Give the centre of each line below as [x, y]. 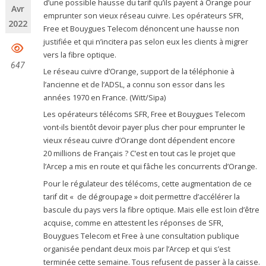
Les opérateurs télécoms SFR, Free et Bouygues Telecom [145, 115]
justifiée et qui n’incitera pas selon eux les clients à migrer [146, 42]
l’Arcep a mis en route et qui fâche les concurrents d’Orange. [151, 167]
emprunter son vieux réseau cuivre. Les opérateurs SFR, [144, 15]
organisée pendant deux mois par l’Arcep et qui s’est [137, 249]
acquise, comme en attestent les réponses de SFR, [134, 223]
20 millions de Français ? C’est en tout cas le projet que [140, 154]
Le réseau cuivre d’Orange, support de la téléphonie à [139, 72]
